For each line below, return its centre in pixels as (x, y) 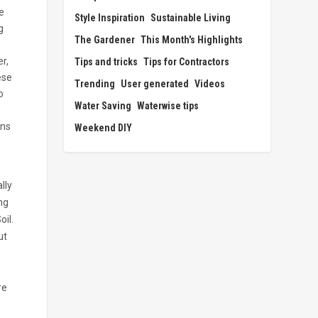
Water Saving (103, 105)
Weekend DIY (104, 127)
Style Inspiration (110, 17)
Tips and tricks (106, 61)
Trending (95, 83)
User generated (155, 83)
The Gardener (105, 39)
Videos (210, 83)
